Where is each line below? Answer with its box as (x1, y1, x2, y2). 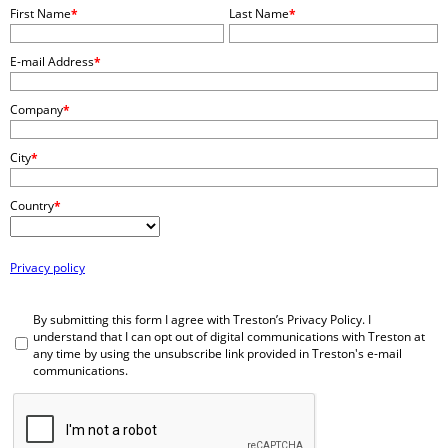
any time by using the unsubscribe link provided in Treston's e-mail (33, 345, 402, 362)
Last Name (229, 5, 289, 22)
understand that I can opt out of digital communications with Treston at (33, 328, 425, 345)
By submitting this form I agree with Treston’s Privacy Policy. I (33, 311, 371, 328)
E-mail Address (10, 53, 94, 70)
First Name (10, 5, 71, 22)
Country (10, 197, 54, 214)
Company (10, 101, 63, 118)
